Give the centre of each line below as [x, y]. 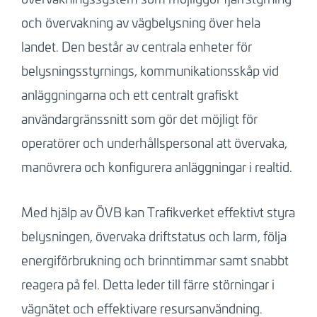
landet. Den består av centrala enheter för [136, 46]
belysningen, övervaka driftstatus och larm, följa [154, 236]
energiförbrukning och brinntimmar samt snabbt [155, 260]
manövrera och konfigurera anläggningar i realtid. [156, 167]
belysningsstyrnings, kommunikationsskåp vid [150, 70]
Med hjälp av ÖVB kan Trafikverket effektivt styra [158, 212]
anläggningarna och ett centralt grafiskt [129, 94]
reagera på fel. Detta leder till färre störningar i [148, 284]
